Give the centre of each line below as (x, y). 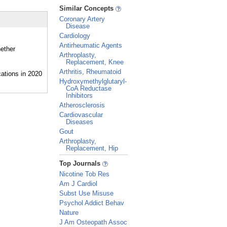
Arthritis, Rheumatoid (90, 72)
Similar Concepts (87, 8)
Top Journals (81, 163)
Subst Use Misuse (86, 193)
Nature (69, 213)
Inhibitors (79, 96)
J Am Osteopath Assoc (93, 222)
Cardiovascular (81, 115)
